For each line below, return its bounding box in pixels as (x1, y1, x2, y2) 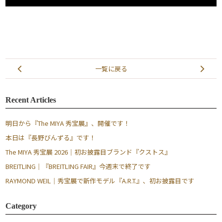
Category (5, 201, 37, 210)
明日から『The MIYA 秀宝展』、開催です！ (5, 118, 130, 128)
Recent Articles (5, 95, 56, 104)
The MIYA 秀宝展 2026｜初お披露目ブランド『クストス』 (5, 147, 171, 157)
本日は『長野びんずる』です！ (5, 132, 96, 142)
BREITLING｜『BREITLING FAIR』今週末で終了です (5, 161, 151, 171)
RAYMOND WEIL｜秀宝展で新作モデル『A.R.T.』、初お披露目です (5, 175, 194, 185)
